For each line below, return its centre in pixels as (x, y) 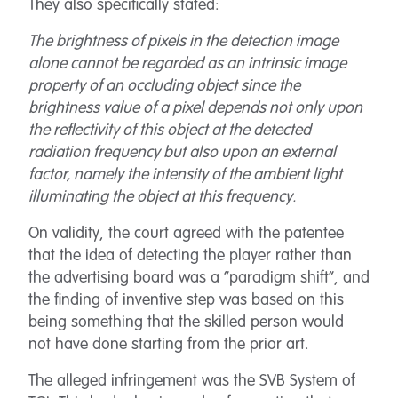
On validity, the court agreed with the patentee (186, 234)
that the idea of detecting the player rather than (190, 256)
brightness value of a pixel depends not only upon (195, 108)
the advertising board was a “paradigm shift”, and (199, 278)
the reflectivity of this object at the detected (170, 131)
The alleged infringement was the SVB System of (192, 381)
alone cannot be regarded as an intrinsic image (187, 64)
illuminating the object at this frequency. (162, 197)
